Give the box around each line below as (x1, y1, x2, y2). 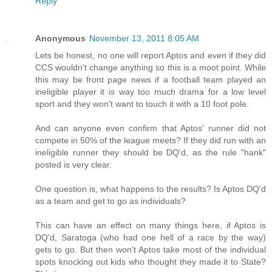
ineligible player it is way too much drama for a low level (35, 86, 266, 97)
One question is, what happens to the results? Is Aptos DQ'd (35, 183, 266, 194)
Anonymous (35, 33, 86, 43)
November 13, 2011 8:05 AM (89, 33, 199, 43)
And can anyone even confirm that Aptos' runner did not (35, 123, 266, 133)
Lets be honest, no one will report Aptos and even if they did (35, 50, 266, 60)
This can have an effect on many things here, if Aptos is (35, 220, 266, 230)
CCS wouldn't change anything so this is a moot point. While (35, 62, 266, 72)
